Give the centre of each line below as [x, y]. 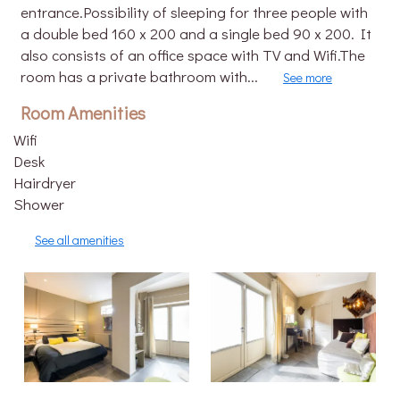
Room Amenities [83, 112]
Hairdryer [45, 183]
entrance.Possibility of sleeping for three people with [194, 12]
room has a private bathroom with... [141, 76]
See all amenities [79, 240]
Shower [39, 204]
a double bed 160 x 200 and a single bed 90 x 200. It [196, 33]
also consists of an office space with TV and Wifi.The [193, 55]
